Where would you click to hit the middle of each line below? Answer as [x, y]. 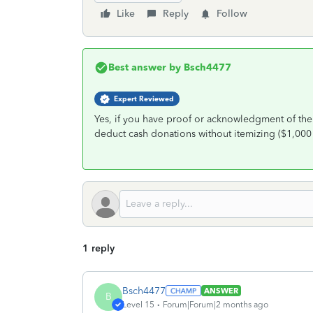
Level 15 [138, 304]
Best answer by [145, 67]
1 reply [99, 248]
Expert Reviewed [144, 99]
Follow [232, 14]
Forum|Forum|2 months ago [216, 304]
